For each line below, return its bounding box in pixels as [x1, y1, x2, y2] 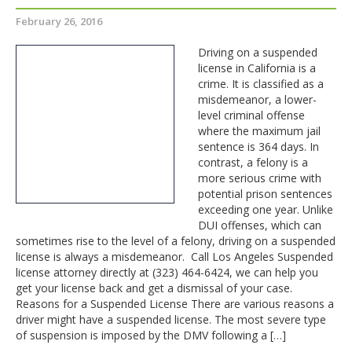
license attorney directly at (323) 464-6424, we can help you [16, 265, 318, 280]
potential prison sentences [198, 186, 332, 201]
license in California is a [198, 60, 316, 75]
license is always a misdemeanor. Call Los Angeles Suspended [16, 249, 333, 264]
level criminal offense [198, 108, 305, 123]
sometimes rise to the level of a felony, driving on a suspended [16, 233, 335, 248]
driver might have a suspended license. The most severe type [16, 312, 326, 327]
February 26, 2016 [16, 14, 102, 28]
